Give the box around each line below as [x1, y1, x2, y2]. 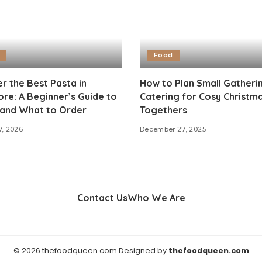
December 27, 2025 [140, 125, 206, 133]
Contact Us [77, 191, 127, 204]
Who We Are [127, 191, 185, 204]
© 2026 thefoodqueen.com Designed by [13, 245, 168, 256]
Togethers [140, 104, 187, 116]
